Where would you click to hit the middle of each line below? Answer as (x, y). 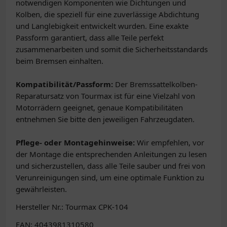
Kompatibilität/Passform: (64, 84)
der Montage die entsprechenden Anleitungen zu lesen (111, 154)
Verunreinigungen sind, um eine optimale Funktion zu (110, 177)
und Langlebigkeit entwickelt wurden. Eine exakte (102, 26)
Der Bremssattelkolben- (155, 84)
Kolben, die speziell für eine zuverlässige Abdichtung (107, 14)
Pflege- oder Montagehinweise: (75, 142)
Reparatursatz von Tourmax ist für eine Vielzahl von (105, 96)
